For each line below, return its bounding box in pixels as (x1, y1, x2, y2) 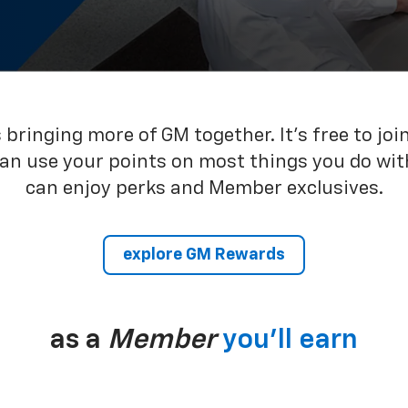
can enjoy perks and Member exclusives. (25, 178, 383, 199)
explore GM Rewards (123, 246, 285, 263)
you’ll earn (222, 326, 358, 354)
